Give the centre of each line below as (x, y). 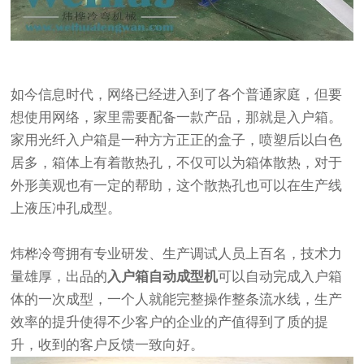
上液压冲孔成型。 (66, 209)
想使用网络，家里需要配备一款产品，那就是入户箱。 (177, 118)
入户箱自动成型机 (163, 277)
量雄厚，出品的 (59, 277)
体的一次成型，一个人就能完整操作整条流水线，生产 (177, 300)
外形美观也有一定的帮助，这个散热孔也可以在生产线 (177, 186)
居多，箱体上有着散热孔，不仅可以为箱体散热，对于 (177, 163)
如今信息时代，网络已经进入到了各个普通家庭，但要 (177, 95)
